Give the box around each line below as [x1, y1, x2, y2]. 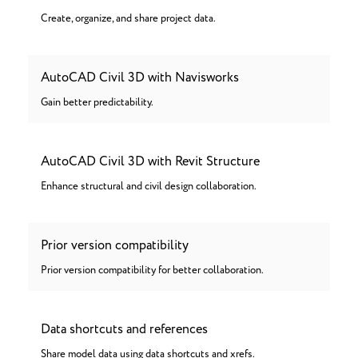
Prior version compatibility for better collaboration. [41, 263, 264, 278]
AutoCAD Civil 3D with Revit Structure [41, 152, 260, 171]
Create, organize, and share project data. [41, 11, 216, 26]
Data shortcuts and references [41, 320, 208, 339]
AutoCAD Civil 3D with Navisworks [41, 68, 239, 87]
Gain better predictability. [41, 95, 153, 110]
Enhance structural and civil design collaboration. [41, 179, 257, 194]
